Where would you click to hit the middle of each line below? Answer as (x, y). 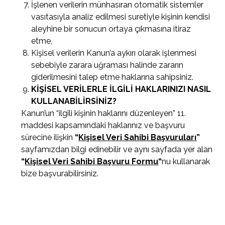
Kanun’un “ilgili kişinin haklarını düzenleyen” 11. (104, 113)
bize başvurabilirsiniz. (60, 174)
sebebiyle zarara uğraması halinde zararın (107, 65)
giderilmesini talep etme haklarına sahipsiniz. (113, 77)
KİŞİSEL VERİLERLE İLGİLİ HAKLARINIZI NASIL (121, 89)
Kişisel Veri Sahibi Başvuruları (138, 137)
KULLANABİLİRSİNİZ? (74, 101)
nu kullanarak (186, 161)
